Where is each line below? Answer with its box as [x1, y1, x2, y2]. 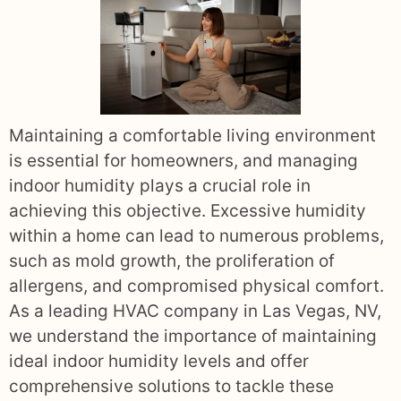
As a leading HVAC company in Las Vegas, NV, [9, 300, 381, 321]
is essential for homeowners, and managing [9, 149, 358, 171]
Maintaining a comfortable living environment [9, 124, 376, 146]
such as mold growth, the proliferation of [9, 250, 335, 271]
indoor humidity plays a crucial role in [9, 175, 311, 196]
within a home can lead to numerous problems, [9, 225, 384, 246]
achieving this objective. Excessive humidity [9, 200, 366, 221]
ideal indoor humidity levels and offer [9, 350, 309, 371]
